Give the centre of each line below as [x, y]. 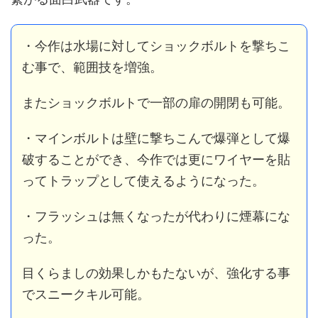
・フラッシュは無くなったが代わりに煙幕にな [156, 216]
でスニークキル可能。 [86, 294]
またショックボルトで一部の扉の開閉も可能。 [156, 102]
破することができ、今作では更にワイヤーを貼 [156, 159]
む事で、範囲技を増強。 [92, 67]
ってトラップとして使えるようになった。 [143, 180]
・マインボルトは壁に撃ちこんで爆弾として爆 [156, 138]
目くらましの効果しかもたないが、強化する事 [156, 273]
